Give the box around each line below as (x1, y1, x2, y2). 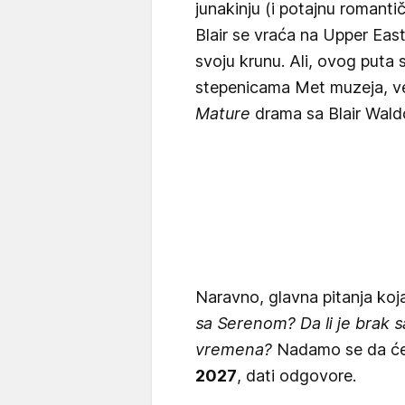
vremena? (195, 339, 272, 359)
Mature (195, 103, 250, 123)
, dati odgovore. (237, 365, 356, 385)
